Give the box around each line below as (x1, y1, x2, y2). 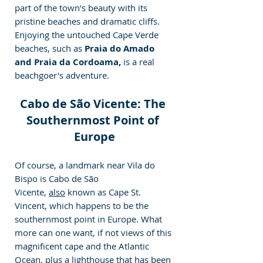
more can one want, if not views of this (15, 227, 174, 239)
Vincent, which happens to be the (15, 200, 151, 212)
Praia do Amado (85, 42, 157, 55)
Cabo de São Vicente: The (20, 96, 168, 112)
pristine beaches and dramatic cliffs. (15, 15, 162, 28)
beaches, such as (15, 42, 85, 55)
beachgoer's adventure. (15, 69, 109, 82)
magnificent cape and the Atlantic (15, 240, 151, 252)
